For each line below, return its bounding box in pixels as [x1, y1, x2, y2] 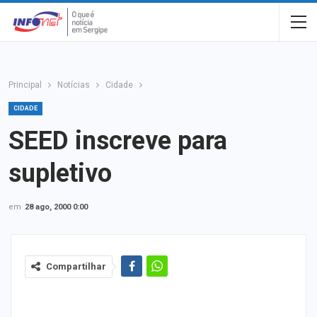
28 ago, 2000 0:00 [25, 202, 88, 212]
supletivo [8, 158, 112, 188]
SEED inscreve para [8, 126, 227, 156]
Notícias [57, 80, 90, 90]
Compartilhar [46, 261, 106, 272]
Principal [8, 80, 42, 90]
